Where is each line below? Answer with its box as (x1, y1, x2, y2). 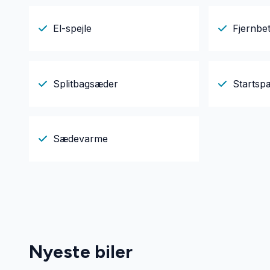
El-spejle (53, 22, 92, 35)
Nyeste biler (29, 240, 133, 263)
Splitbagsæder (53, 77, 118, 90)
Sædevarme (53, 133, 108, 145)
